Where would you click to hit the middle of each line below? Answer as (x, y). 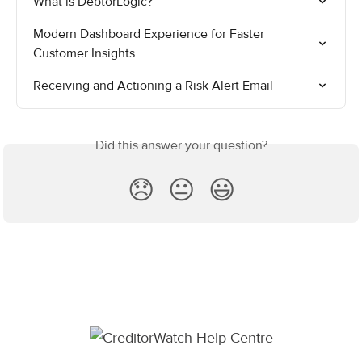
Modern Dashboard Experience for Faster (150, 34)
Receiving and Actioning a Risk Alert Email (153, 85)
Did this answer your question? (181, 145)
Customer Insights (84, 53)
